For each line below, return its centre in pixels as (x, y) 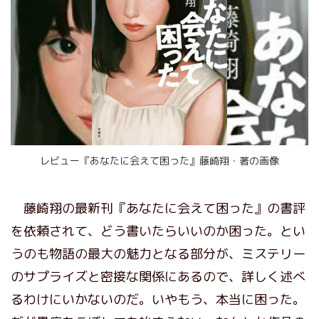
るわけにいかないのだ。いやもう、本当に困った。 (158, 299)
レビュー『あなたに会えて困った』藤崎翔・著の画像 (159, 160)
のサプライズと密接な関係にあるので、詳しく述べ (158, 276)
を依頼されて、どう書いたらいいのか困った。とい (158, 231)
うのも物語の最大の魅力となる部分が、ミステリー (158, 253)
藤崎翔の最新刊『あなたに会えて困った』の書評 (158, 208)
